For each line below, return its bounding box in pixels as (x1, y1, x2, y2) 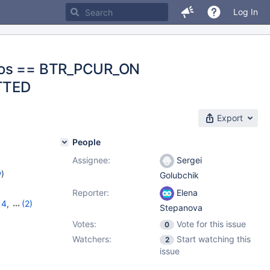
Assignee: (72, 155, 110, 165)
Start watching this (177, 234, 251, 244)
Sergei (174, 155, 202, 165)
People (72, 137, 101, 147)
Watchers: (72, 234, 111, 244)
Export (217, 113, 243, 123)
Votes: (72, 219, 96, 229)
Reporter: (72, 187, 109, 198)
